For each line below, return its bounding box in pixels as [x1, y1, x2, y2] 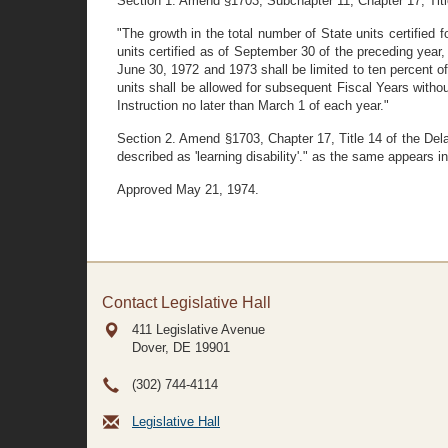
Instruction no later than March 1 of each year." [117, 98, 389, 113]
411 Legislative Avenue [132, 322, 265, 337]
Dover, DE [132, 340, 191, 355]
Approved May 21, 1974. [117, 182, 259, 197]
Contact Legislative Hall [102, 294, 271, 311]
